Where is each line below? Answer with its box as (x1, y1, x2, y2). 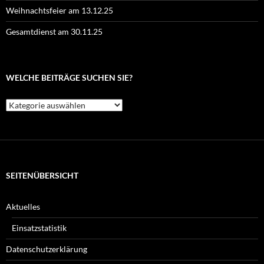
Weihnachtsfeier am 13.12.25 (6, 5, 113, 16)
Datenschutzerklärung (6, 244, 87, 255)
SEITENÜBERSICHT (6, 170, 78, 181)
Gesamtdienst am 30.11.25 (6, 27, 103, 37)
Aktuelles (6, 202, 40, 212)
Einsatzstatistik (12, 223, 67, 233)
